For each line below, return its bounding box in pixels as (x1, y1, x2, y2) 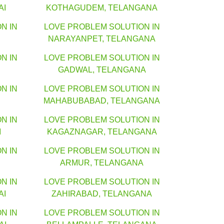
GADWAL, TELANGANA (57, 65, 146, 74)
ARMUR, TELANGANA (60, 158, 143, 167)
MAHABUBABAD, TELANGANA (43, 96, 160, 105)
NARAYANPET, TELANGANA (48, 34, 155, 43)
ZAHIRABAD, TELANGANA (51, 189, 152, 198)
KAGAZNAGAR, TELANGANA (46, 127, 157, 136)
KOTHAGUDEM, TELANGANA (46, 3, 157, 12)
